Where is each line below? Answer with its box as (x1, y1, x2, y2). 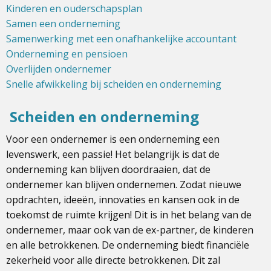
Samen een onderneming (6, 16, 120, 30)
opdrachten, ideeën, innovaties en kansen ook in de (6, 192, 240, 206)
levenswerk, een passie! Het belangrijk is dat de (6, 147, 220, 161)
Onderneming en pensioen (6, 47, 128, 60)
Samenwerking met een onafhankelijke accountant (6, 31, 237, 45)
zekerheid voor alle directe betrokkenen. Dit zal (6, 253, 220, 267)
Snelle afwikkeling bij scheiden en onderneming (6, 77, 221, 91)
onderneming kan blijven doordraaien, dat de (6, 162, 211, 176)
